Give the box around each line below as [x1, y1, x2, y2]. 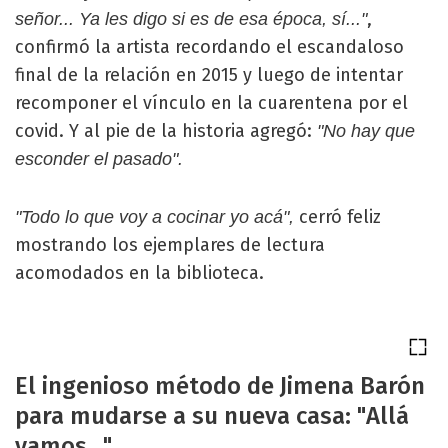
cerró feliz [299, 206, 381, 228]
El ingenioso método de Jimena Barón [15, 372, 425, 400]
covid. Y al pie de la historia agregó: [15, 120, 317, 142]
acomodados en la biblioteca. [15, 262, 264, 284]
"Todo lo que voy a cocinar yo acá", [15, 207, 299, 227]
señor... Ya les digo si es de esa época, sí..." [15, 9, 367, 29]
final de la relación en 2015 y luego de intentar [15, 64, 403, 86]
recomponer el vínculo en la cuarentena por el [15, 92, 408, 114]
